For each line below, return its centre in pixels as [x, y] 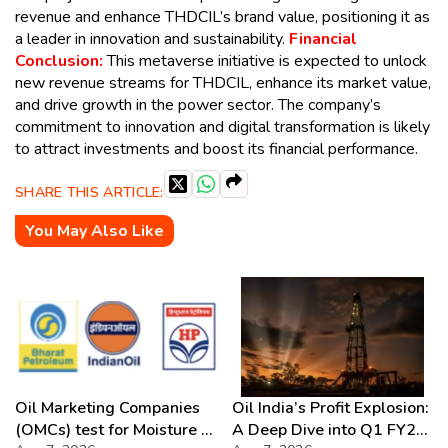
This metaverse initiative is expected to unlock [265, 60]
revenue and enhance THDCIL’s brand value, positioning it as [222, 16]
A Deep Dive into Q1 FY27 [328, 429]
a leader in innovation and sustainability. [152, 38]
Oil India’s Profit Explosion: [330, 407]
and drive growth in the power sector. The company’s [198, 104]
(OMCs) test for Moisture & [114, 429]
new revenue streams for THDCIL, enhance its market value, [223, 82]
